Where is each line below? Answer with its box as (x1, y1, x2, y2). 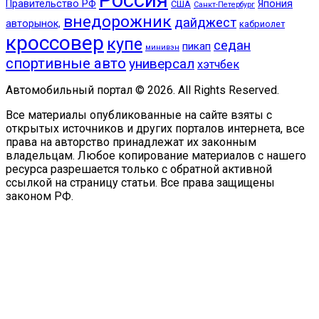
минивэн (145, 42, 179, 52)
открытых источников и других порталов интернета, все (6, 121, 305, 135)
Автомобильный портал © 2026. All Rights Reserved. (6, 83, 279, 97)
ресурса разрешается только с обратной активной (6, 162, 272, 176)
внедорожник (63, 11, 172, 31)
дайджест (174, 14, 236, 31)
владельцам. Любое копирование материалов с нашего (6, 148, 306, 162)
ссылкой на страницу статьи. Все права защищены (6, 175, 275, 189)
